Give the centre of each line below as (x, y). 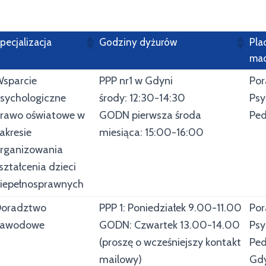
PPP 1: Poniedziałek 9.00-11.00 (170, 208)
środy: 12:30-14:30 (142, 98)
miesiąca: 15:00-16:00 (151, 132)
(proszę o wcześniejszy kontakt (170, 242)
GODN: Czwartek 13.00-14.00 (170, 225)
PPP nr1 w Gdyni (136, 81)
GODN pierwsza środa (150, 115)
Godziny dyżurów (138, 42)
